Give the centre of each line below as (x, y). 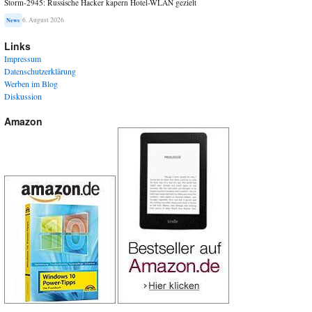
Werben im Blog (31, 84)
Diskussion (23, 96)
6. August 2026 (43, 20)
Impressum (23, 59)
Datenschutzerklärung (40, 71)
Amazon (23, 122)
